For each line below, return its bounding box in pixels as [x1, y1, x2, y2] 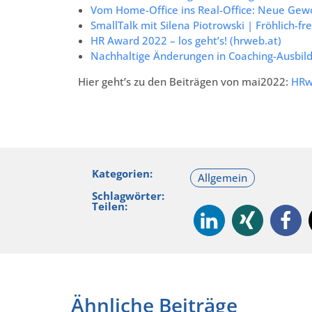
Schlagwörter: [92, 188, 164, 203]
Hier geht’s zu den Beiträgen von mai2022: [78, 74, 291, 88]
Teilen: [92, 198, 127, 213]
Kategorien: [92, 166, 153, 180]
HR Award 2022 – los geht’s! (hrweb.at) [91, 33, 281, 47]
